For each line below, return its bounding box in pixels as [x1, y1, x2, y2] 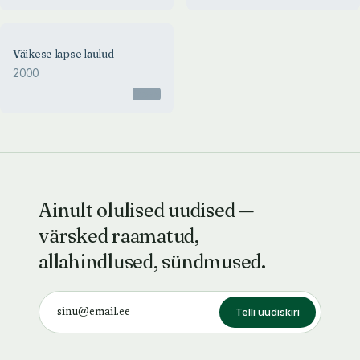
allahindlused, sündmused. [39, 250, 266, 273]
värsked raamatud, [39, 224, 199, 247]
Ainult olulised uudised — [39, 198, 254, 222]
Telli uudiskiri [235, 305, 300, 318]
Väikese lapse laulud [13, 47, 114, 61]
